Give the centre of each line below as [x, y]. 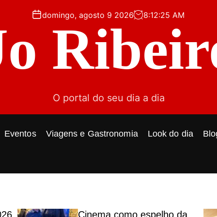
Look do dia [170, 134]
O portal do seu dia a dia [108, 98]
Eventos [20, 134]
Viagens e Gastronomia [92, 134]
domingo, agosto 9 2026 [88, 15]
